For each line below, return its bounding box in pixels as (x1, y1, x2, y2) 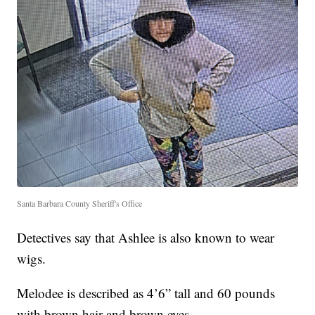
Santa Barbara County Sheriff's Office (17, 198, 143, 210)
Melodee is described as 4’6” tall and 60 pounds (17, 284, 276, 302)
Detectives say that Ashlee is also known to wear (17, 229, 275, 247)
